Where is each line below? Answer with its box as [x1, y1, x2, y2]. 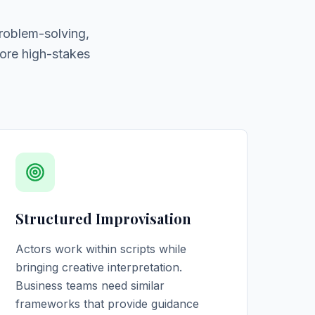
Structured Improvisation [15, 209, 192, 228]
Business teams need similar [15, 278, 165, 292]
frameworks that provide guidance [15, 297, 200, 311]
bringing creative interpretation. [15, 260, 183, 274]
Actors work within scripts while [15, 242, 187, 256]
